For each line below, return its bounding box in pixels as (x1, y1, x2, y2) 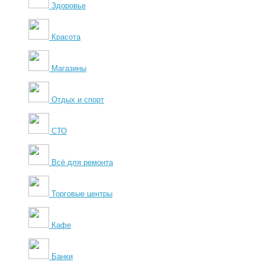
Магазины (51, 63, 86, 73)
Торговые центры (51, 189, 112, 198)
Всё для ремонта (51, 157, 113, 167)
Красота (51, 32, 80, 41)
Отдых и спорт (51, 95, 104, 104)
